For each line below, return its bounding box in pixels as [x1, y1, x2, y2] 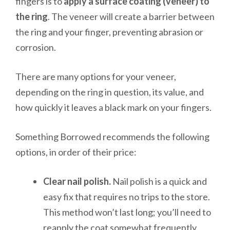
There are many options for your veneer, [15, 70, 176, 82]
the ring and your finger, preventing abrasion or [15, 26, 203, 37]
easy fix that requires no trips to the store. [43, 190, 210, 202]
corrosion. [15, 41, 57, 53]
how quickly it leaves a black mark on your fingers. [15, 101, 213, 113]
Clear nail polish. [43, 175, 112, 187]
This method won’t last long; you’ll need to [43, 206, 211, 218]
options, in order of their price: [15, 146, 138, 158]
